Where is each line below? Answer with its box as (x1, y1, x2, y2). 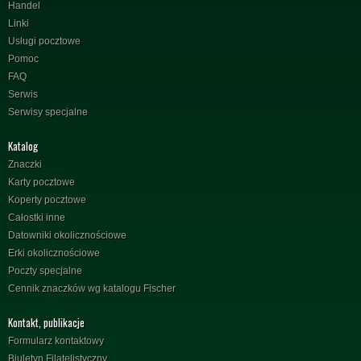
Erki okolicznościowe (8, 247, 100, 259)
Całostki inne (8, 211, 65, 223)
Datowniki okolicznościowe (8, 229, 127, 241)
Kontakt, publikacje (8, 313, 85, 330)
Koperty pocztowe (8, 193, 86, 205)
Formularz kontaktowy (8, 334, 104, 346)
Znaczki (8, 158, 42, 170)
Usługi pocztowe (8, 35, 81, 47)
